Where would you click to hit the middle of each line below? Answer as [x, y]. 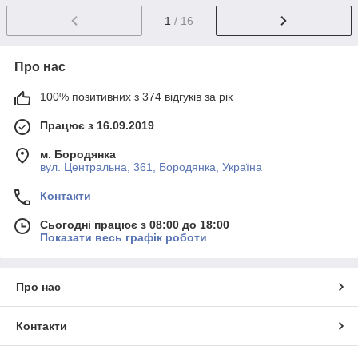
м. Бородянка [78, 155]
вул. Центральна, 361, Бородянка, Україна [151, 167]
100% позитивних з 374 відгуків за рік [136, 97]
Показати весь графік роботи [123, 238]
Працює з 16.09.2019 [97, 126]
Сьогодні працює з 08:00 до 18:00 [135, 225]
